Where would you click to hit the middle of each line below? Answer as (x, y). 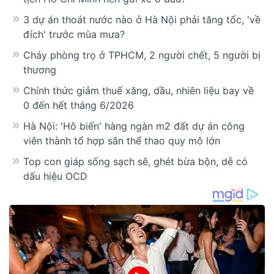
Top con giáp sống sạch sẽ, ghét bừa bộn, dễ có (135, 162)
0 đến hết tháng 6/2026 (79, 106)
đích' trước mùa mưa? (74, 35)
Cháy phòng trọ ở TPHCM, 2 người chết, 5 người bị (142, 55)
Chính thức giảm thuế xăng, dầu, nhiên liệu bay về (139, 91)
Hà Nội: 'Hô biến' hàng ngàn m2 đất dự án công (134, 126)
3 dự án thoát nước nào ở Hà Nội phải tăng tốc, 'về (142, 20)
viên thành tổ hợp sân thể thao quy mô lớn (122, 141)
